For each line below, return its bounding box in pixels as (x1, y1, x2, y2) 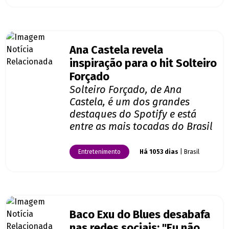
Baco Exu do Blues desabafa (70, 208, 210, 222)
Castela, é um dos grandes (70, 96, 190, 108)
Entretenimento (78, 148, 121, 156)
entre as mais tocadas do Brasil (70, 120, 213, 133)
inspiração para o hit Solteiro (70, 57, 217, 71)
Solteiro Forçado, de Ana (70, 83, 181, 96)
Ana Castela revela (70, 43, 163, 57)
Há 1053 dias (140, 148, 178, 156)
